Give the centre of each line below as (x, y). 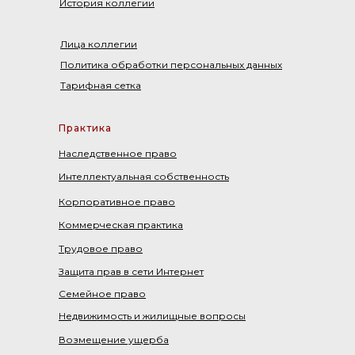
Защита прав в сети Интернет (131, 271)
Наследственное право (118, 153)
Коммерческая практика (121, 224)
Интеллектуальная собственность (144, 176)
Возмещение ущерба (114, 339)
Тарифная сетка (101, 85)
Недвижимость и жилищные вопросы (152, 315)
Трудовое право (101, 248)
